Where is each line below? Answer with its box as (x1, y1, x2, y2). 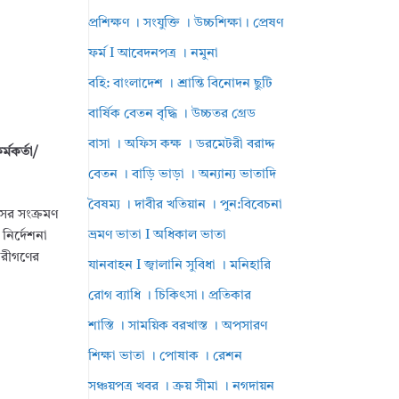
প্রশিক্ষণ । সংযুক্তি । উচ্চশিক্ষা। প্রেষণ (88, 17, 284, 30)
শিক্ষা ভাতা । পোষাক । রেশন (88, 350, 243, 363)
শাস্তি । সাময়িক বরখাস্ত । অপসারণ (88, 320, 268, 333)
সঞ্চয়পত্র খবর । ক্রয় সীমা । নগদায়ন (88, 380, 275, 394)
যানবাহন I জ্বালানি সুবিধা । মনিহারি (88, 259, 272, 273)
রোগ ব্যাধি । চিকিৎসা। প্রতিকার (88, 289, 252, 303)
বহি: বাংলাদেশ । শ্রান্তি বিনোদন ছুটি (88, 77, 273, 91)
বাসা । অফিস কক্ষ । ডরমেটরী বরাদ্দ (88, 138, 276, 151)
